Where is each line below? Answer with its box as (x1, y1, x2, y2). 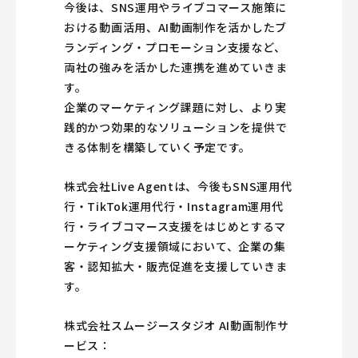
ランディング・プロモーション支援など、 (64, 39, 286, 56)
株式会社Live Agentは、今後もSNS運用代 (64, 178, 292, 195)
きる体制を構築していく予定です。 (64, 139, 252, 156)
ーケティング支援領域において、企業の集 (64, 238, 286, 255)
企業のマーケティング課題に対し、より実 (64, 99, 287, 116)
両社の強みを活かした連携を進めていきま (64, 59, 288, 76)
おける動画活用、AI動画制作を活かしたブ (64, 19, 287, 36)
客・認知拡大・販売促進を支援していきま (64, 258, 288, 275)
